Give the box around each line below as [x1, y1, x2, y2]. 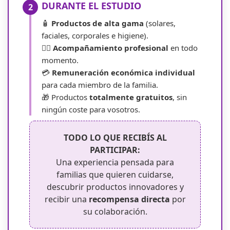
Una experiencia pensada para [56, 157, 174, 168]
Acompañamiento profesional [53, 43, 168, 53]
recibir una [44, 194, 89, 205]
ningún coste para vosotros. [42, 104, 140, 115]
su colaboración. [83, 206, 147, 218]
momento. [42, 55, 79, 66]
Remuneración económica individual [52, 67, 195, 78]
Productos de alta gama [51, 18, 144, 29]
